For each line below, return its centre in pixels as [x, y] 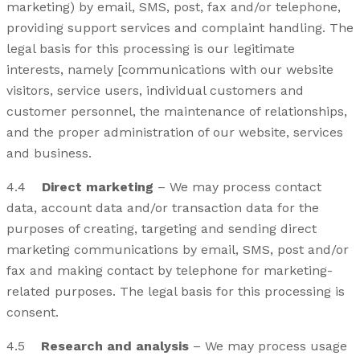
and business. [49, 153]
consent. [33, 312]
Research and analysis [117, 346]
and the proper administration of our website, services [175, 132]
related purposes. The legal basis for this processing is [176, 291]
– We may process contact [239, 186]
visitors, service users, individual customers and [155, 90]
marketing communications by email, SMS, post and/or [178, 249]
